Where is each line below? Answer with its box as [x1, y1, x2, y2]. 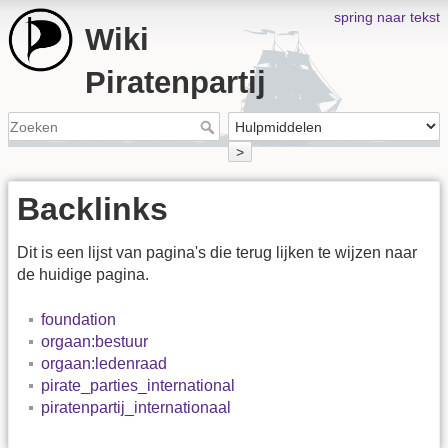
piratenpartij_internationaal [41, 398, 231, 416]
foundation [41, 310, 116, 328]
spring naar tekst [334, 9, 440, 25]
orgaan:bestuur [41, 332, 148, 350]
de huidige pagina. [17, 266, 149, 284]
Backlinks [17, 190, 168, 227]
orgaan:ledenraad [41, 354, 167, 372]
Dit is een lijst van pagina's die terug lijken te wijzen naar [17, 244, 417, 262]
